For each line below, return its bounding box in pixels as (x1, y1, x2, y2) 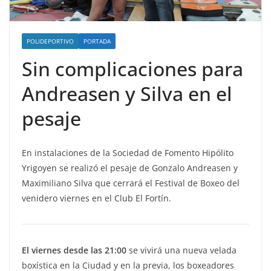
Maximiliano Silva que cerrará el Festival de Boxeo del (22, 177, 240, 189)
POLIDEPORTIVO (27, 37, 74, 46)
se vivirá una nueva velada (126, 244, 237, 256)
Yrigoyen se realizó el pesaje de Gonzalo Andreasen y (22, 162, 238, 174)
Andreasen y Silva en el (22, 80, 232, 107)
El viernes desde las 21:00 (22, 244, 126, 256)
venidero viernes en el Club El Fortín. (22, 192, 171, 204)
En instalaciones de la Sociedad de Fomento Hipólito (22, 147, 233, 159)
